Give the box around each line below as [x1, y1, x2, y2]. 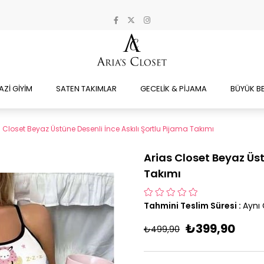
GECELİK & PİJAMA [140, 83, 207, 94]
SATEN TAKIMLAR [56, 83, 117, 94]
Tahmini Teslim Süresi [144, 200, 237, 212]
